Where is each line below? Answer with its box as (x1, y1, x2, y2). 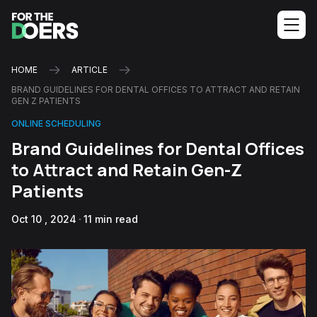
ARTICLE (71, 64, 108, 75)
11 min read (83, 213, 138, 225)
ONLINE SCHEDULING (11, 118, 101, 129)
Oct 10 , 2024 (11, 213, 76, 225)
